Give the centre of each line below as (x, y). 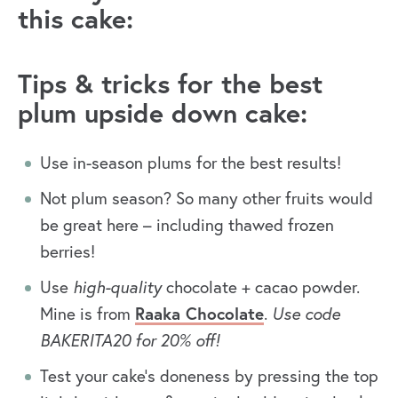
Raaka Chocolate (199, 314)
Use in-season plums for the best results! (191, 163)
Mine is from (88, 314)
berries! (68, 251)
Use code (306, 314)
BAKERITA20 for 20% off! (130, 340)
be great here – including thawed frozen (187, 225)
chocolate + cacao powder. (263, 287)
